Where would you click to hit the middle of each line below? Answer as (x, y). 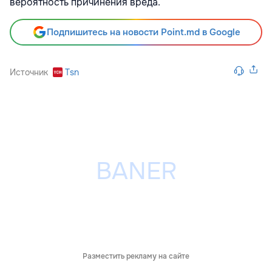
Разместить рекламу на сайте (136, 256)
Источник (29, 72)
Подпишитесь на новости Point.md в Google (143, 32)
